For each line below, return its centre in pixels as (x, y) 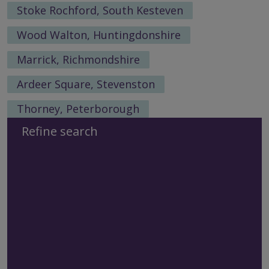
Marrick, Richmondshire (78, 59)
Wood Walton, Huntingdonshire (99, 35)
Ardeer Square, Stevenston (86, 84)
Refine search (60, 131)
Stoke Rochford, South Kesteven (100, 10)
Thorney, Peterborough (78, 108)
